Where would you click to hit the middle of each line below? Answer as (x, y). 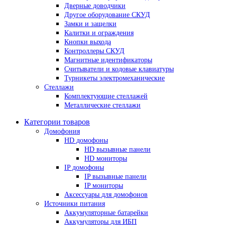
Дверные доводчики (95, 6)
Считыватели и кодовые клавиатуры (119, 69)
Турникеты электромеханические (115, 78)
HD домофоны (86, 140)
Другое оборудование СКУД (107, 15)
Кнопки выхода (88, 42)
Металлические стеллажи (102, 105)
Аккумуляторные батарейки (106, 213)
